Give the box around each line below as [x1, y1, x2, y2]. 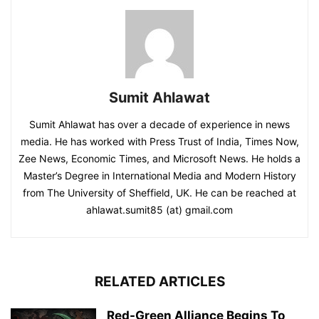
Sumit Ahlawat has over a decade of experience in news [29, 117, 290, 130]
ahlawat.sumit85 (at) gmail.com [86, 203, 233, 216]
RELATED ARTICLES [94, 273, 225, 290]
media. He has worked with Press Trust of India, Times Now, [20, 135, 299, 147]
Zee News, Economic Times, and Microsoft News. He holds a [19, 152, 300, 164]
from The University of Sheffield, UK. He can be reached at [23, 186, 296, 199]
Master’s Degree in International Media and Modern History [23, 169, 296, 182]
